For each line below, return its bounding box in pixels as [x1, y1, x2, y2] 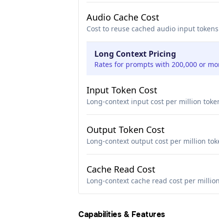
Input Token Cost [87, 84, 157, 96]
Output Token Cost [87, 124, 165, 135]
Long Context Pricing [94, 48, 176, 59]
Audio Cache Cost [87, 11, 159, 23]
